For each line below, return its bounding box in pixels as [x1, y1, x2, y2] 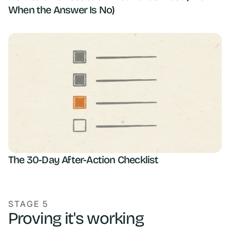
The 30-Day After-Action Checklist [8, 153, 159, 166]
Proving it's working [8, 208, 144, 228]
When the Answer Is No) [8, 3, 115, 16]
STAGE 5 [8, 198, 48, 209]
